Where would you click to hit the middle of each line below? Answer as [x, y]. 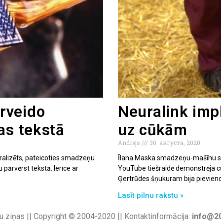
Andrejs [130, 142]
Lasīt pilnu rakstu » [151, 195]
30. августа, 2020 [174, 142]
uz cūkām [153, 130]
